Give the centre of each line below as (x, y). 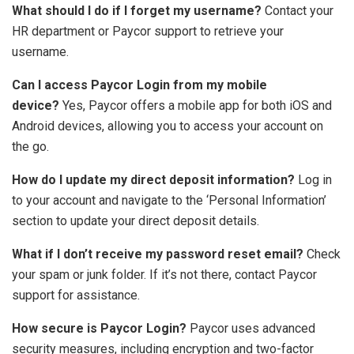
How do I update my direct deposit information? (153, 180)
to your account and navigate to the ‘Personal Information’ (169, 201)
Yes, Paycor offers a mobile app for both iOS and (196, 106)
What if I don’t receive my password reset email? (158, 254)
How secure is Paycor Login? (99, 329)
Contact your (298, 11)
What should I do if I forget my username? (137, 11)
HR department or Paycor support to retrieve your (148, 32)
